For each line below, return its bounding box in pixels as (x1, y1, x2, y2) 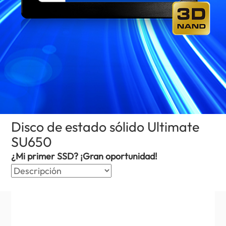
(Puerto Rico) (51, 133, 107, 145)
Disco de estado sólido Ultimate (11, 118, 200, 135)
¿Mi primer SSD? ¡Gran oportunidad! (11, 150, 158, 162)
